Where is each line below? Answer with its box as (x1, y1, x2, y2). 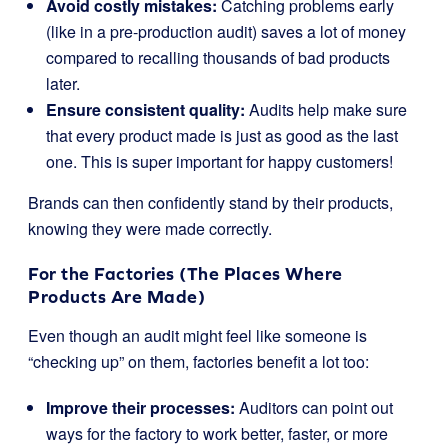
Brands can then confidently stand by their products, (28, 191, 393, 214)
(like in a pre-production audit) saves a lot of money (46, 20, 406, 43)
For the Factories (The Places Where (28, 263, 343, 284)
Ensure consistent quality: (46, 98, 245, 121)
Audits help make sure (245, 98, 407, 121)
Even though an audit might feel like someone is (28, 324, 367, 347)
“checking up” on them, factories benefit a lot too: (28, 350, 369, 373)
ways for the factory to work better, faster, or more (46, 422, 388, 445)
